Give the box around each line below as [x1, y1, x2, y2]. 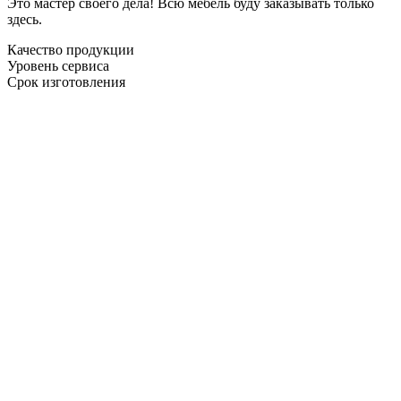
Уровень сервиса [7, 57, 109, 73]
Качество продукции [7, 41, 134, 57]
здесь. [7, 11, 42, 27]
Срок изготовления [7, 73, 125, 90]
